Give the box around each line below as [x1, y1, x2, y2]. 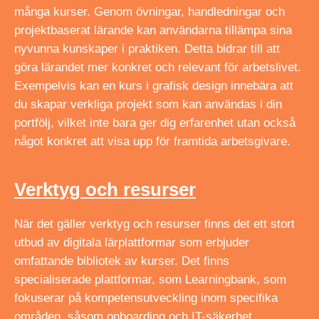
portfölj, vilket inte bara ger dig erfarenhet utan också [14, 116, 296, 130]
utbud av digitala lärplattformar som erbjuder [14, 236, 249, 250]
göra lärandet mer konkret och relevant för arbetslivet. [14, 61, 301, 75]
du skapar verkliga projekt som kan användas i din [14, 98, 282, 112]
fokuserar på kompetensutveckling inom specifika [14, 291, 278, 305]
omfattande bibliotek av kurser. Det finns [14, 254, 229, 268]
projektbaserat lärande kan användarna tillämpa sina [14, 23, 292, 38]
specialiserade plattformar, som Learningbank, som [14, 273, 286, 287]
